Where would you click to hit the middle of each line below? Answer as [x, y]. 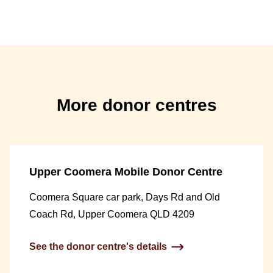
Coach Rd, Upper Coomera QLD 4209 [112, 214]
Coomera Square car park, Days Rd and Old [125, 197]
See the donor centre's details [98, 246]
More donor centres [136, 105]
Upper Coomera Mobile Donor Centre [126, 172]
